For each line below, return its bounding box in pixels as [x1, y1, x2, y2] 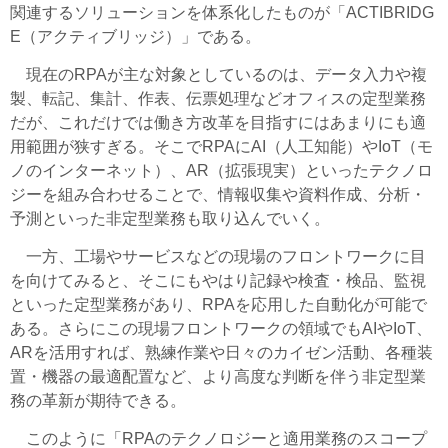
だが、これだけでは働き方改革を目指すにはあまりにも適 [10, 114, 426, 132]
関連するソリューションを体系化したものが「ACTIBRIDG [10, 4, 434, 22]
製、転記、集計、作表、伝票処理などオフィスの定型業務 [10, 90, 426, 108]
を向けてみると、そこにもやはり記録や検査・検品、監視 [10, 272, 426, 290]
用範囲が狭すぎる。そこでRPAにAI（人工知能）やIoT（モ [10, 138, 433, 156]
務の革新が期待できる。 [10, 392, 186, 410]
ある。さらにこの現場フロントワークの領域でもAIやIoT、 [10, 320, 432, 338]
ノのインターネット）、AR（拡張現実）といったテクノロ [10, 162, 433, 180]
